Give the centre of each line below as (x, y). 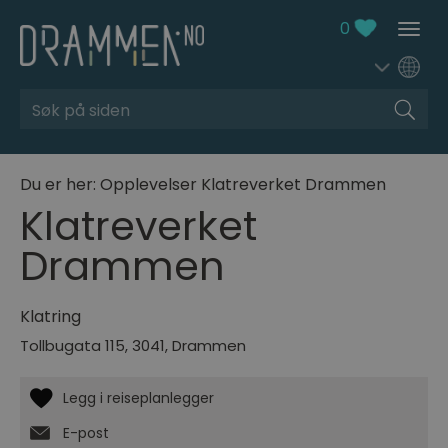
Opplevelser (148, 185)
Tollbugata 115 (72, 346)
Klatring (50, 317)
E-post (86, 433)
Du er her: (60, 185)
